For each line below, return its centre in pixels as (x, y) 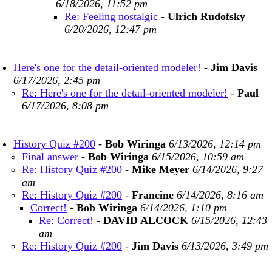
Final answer (50, 157)
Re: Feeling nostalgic (111, 16)
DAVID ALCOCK (146, 220)
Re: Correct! (66, 220)
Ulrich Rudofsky (206, 16)
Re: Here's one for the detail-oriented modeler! (125, 93)
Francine (153, 195)
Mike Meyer (161, 169)
